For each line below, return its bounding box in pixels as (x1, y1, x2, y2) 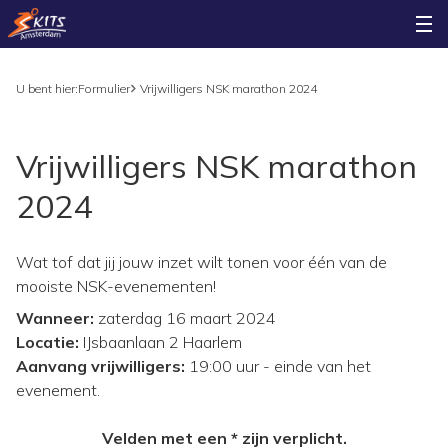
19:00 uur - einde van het (189, 356, 371, 376)
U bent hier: (16, 81, 78, 96)
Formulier (78, 81, 130, 96)
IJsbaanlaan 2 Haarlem (83, 332, 242, 352)
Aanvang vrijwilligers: (16, 356, 189, 376)
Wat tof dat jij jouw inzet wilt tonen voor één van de (16, 252, 387, 272)
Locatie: (16, 332, 83, 352)
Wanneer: (16, 308, 94, 328)
